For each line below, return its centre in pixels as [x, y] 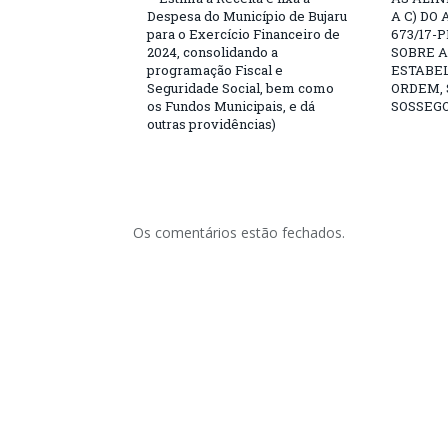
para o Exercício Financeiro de [243, 33]
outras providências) [211, 123]
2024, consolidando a [212, 51]
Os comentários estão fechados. [239, 232]
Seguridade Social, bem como [240, 87]
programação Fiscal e [215, 69]
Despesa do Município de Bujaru [247, 15]
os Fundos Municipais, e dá [231, 105]
